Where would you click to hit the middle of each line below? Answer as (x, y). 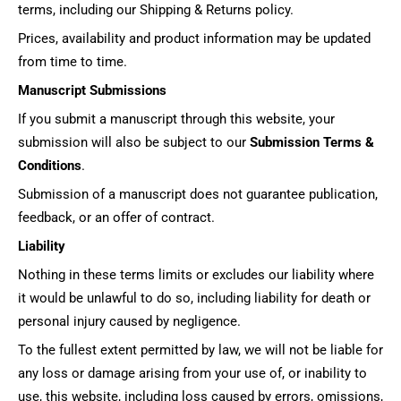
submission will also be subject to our (134, 142)
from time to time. (73, 62)
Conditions (50, 166)
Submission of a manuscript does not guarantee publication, (198, 194)
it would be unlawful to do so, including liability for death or (194, 298)
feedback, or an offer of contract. (116, 218)
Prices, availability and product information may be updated (194, 38)
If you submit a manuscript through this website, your (176, 119)
